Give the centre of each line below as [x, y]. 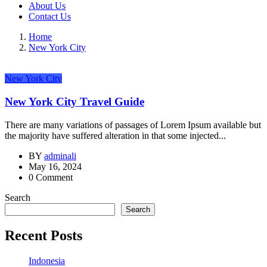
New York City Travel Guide [74, 102]
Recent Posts [44, 235]
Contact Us [50, 17]
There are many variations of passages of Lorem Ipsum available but [133, 125]
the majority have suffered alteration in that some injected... [115, 135]
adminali [60, 156]
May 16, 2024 [55, 166]
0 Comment [51, 177]
